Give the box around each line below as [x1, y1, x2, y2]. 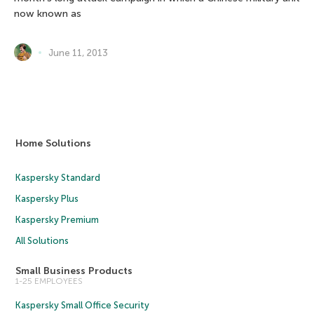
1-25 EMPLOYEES [15, 276, 83, 287]
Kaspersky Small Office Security [15, 300, 150, 311]
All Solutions [15, 235, 69, 247]
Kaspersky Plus [15, 193, 79, 205]
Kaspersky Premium [15, 214, 100, 226]
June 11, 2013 [48, 47, 108, 58]
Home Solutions [15, 137, 92, 150]
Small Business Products [15, 265, 133, 278]
